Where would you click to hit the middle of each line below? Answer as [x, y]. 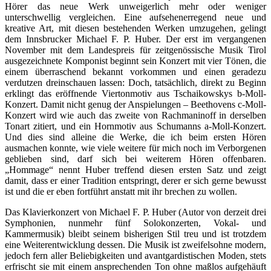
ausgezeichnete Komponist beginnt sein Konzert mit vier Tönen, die [135, 61]
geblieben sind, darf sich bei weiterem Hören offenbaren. [135, 159]
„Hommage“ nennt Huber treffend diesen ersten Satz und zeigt [135, 170]
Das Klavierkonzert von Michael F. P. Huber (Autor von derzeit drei [135, 212]
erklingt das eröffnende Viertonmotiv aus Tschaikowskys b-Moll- [135, 93]
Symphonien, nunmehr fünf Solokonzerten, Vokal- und [135, 223]
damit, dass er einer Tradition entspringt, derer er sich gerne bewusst [135, 181]
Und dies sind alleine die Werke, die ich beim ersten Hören [135, 137]
